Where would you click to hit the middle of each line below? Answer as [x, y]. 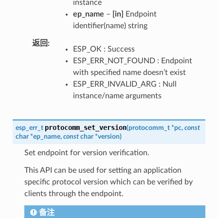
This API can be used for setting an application [103, 170]
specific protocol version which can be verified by [108, 182]
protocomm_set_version [85, 127]
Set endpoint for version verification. [87, 153]
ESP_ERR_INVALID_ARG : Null [125, 84]
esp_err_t [29, 127]
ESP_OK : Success [104, 49]
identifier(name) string [110, 26]
